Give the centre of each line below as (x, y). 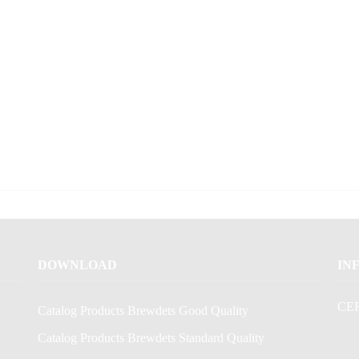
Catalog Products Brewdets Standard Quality (151, 338)
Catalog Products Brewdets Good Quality (143, 311)
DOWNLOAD (78, 265)
